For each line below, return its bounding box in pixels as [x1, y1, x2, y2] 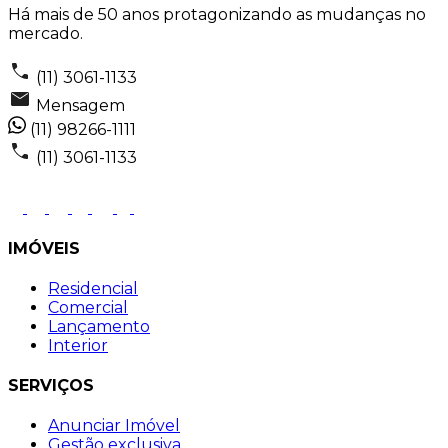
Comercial [48, 297, 128, 317]
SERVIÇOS [8, 376, 94, 396]
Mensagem [36, 96, 125, 116]
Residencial [48, 278, 138, 298]
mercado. [8, 24, 83, 44]
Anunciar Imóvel [48, 416, 180, 436]
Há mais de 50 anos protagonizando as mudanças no [8, 5, 426, 25]
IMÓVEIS [8, 238, 80, 258]
